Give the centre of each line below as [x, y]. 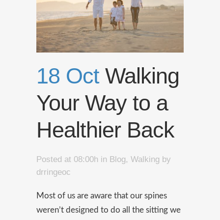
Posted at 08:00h [67, 159]
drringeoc [54, 172]
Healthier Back [105, 130]
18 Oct [68, 76]
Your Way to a [102, 103]
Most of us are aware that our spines [102, 196]
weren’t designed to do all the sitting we [109, 210]
